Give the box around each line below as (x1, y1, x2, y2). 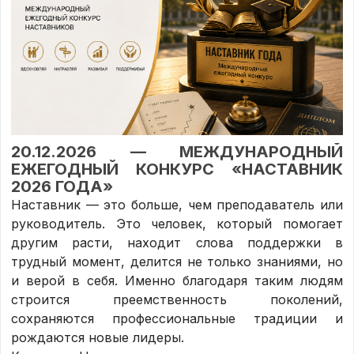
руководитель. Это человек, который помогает (11, 216, 343, 232)
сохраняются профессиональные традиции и (11, 311, 343, 327)
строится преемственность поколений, (11, 292, 343, 308)
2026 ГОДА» (11, 177, 114, 197)
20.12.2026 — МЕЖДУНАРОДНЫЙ (11, 142, 343, 162)
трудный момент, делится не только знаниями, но (11, 254, 343, 270)
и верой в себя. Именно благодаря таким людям (11, 273, 343, 289)
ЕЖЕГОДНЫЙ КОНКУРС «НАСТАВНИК (11, 160, 343, 179)
